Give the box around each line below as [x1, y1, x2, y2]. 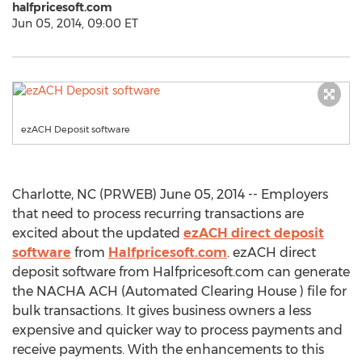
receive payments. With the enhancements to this [12, 342, 324, 357]
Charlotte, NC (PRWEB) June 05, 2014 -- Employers [12, 187, 328, 202]
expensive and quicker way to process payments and [12, 322, 343, 338]
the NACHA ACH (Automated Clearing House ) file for [12, 284, 347, 299]
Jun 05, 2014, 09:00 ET [12, 16, 138, 31]
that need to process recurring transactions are [12, 206, 304, 221]
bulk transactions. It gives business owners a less [12, 303, 311, 318]
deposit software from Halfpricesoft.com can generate [12, 264, 350, 280]
